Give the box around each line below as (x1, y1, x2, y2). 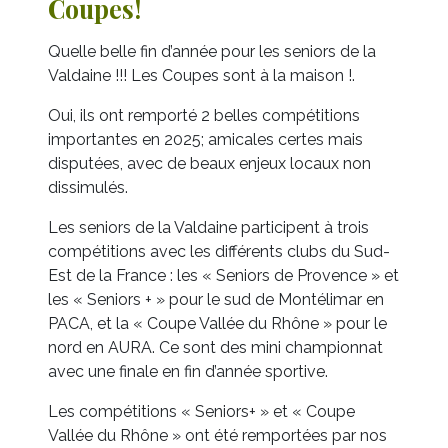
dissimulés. (48, 178, 128, 198)
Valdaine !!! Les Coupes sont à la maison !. (48, 66, 355, 86)
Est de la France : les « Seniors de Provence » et (48, 266, 399, 286)
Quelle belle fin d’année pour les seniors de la (48, 42, 376, 62)
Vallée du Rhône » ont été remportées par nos (48, 426, 387, 446)
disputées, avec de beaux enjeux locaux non (48, 154, 371, 174)
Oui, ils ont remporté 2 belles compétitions (48, 106, 360, 126)
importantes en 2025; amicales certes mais (48, 130, 363, 150)
